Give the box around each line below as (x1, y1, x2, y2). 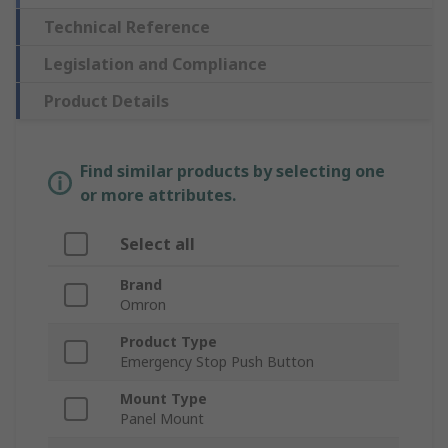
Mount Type (120, 389, 207, 409)
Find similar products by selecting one (80, 160, 385, 183)
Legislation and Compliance (44, 53, 267, 76)
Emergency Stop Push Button (120, 352, 314, 372)
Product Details (44, 90, 169, 113)
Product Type (120, 332, 217, 352)
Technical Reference (44, 16, 210, 39)
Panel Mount (120, 409, 204, 429)
